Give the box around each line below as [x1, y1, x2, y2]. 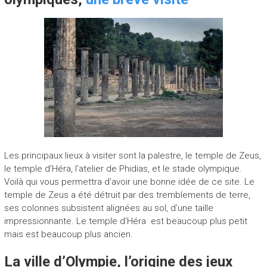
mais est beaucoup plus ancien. [4, 228, 133, 240]
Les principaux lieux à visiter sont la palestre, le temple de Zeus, [4, 150, 261, 161]
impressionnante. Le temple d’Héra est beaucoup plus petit [4, 215, 250, 226]
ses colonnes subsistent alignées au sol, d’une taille [4, 202, 213, 213]
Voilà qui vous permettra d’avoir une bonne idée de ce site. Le [4, 176, 254, 187]
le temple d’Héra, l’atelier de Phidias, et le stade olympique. [4, 163, 242, 174]
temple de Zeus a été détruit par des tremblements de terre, [4, 189, 250, 200]
